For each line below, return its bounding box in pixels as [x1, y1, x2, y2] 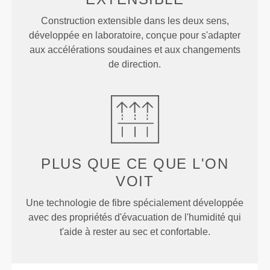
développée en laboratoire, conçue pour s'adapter [29, 30, 241, 41]
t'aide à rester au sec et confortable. [59, 227, 210, 237]
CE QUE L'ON [126, 155, 229, 172]
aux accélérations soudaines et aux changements [29, 45, 240, 55]
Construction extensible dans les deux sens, [40, 16, 229, 27]
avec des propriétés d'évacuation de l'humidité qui [28, 212, 242, 223]
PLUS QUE [41, 155, 127, 172]
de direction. [108, 59, 162, 70]
